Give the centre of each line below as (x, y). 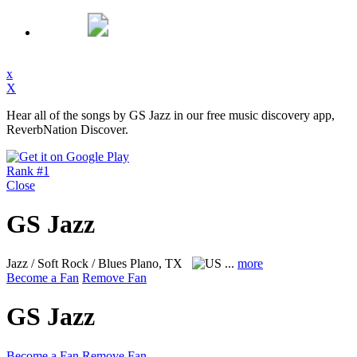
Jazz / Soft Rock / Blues (68, 263)
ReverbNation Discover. (67, 129)
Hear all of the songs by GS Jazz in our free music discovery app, (171, 115)
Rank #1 (28, 171)
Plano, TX (158, 263)
